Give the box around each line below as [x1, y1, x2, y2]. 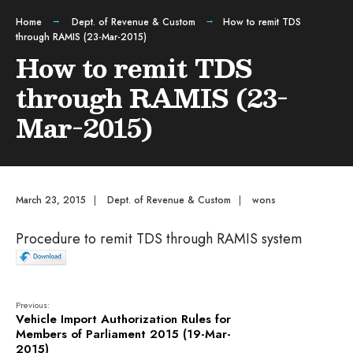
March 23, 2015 [16, 193, 86, 207]
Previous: [16, 299, 50, 311]
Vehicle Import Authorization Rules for [16, 310, 231, 328]
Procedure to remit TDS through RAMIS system [16, 229, 302, 249]
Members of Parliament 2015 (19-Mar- [16, 325, 231, 343]
